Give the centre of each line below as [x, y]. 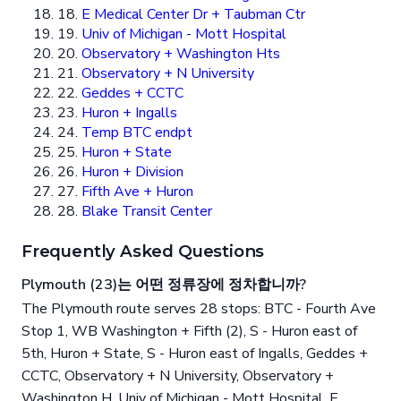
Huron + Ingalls [129, 113]
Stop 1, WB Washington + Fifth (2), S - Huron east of [189, 332]
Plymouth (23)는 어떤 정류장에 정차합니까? [164, 285]
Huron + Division [132, 172]
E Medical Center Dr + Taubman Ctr [193, 15]
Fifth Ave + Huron [137, 192]
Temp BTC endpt [137, 133]
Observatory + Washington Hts [181, 54]
